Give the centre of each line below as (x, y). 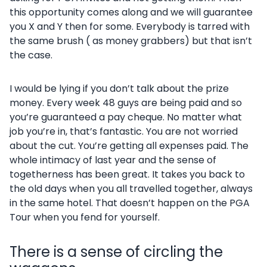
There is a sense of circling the (116, 252)
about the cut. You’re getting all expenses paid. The (129, 146)
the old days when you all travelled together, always (131, 189)
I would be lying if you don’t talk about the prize (119, 89)
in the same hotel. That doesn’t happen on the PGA (130, 203)
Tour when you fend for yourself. (85, 217)
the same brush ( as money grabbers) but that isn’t (131, 41)
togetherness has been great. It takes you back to (127, 174)
